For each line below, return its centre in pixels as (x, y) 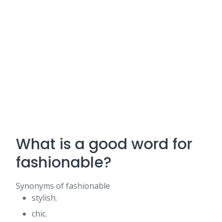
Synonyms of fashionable (63, 186)
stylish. (44, 198)
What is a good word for (104, 144)
